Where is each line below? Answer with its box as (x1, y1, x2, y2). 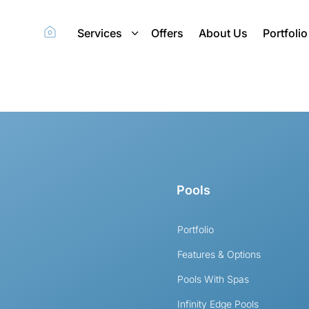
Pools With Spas (177, 272, 250, 285)
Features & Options (177, 248, 261, 260)
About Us (198, 26, 248, 40)
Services (77, 26, 122, 40)
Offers (150, 26, 183, 40)
